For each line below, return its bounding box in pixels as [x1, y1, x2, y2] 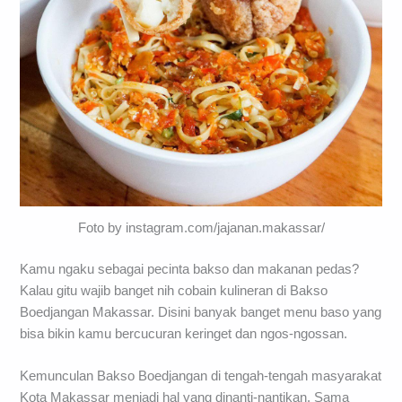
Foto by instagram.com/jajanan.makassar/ [77, 221, 325, 236]
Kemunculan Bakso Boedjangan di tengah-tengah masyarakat [20, 369, 382, 384]
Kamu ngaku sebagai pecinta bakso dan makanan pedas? [20, 261, 360, 276]
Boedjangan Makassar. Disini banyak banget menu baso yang [20, 304, 382, 319]
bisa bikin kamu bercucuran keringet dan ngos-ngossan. [20, 326, 348, 341]
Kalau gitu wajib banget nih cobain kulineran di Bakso [20, 283, 328, 298]
